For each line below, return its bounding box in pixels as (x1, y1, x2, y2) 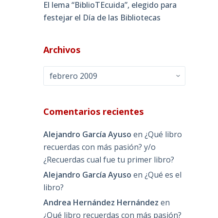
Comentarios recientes (43, 106, 144, 118)
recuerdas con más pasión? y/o (43, 142, 156, 153)
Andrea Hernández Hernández (43, 197, 159, 208)
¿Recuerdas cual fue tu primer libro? (43, 154, 175, 165)
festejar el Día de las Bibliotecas (43, 12, 161, 23)
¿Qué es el (145, 169, 182, 180)
